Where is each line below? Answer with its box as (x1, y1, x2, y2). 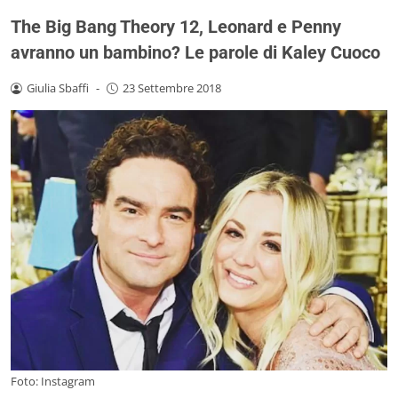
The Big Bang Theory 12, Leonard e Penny (11, 15, 341, 37)
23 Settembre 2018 (122, 79, 221, 96)
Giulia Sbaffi (26, 79, 89, 96)
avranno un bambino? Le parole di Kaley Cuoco (11, 41, 380, 63)
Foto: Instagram (11, 373, 95, 390)
